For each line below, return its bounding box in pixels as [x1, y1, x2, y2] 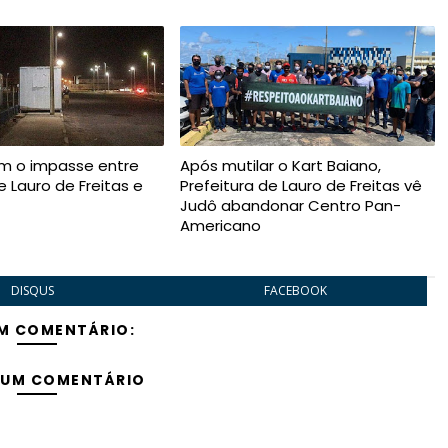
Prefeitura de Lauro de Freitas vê [179, 175, 422, 196]
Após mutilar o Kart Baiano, [179, 155, 381, 176]
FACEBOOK [263, 282, 327, 299]
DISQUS [11, 282, 55, 299]
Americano [179, 215, 261, 236]
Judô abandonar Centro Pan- [179, 195, 401, 216]
